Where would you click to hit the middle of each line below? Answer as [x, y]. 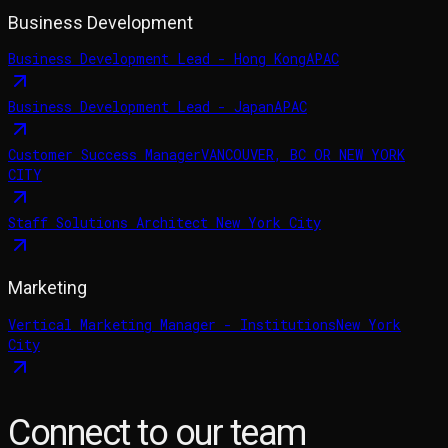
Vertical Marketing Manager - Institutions [172, 325]
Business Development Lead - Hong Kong [157, 59]
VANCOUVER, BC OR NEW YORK [303, 155]
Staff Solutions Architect [112, 223]
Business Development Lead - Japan [141, 107]
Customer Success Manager [104, 155]
